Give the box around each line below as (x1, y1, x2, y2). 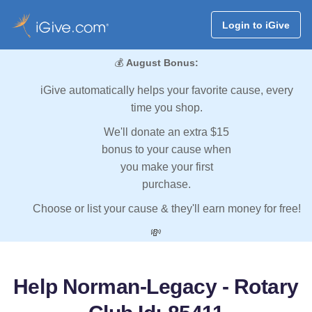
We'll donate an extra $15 (104, 126, 229, 139)
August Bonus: (125, 57, 198, 69)
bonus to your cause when (102, 143, 231, 156)
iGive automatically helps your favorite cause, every (40, 84, 293, 97)
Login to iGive (221, 19, 290, 31)
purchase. (142, 178, 191, 191)
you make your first (120, 161, 213, 173)
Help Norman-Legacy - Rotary (13, 275, 299, 299)
